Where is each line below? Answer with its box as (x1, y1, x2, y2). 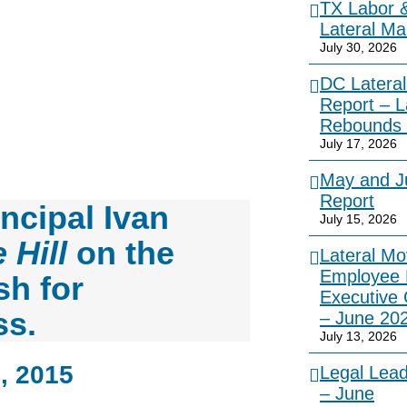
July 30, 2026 (320, 40, 397, 55)
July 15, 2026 (320, 212, 397, 226)
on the (67, 234, 174, 272)
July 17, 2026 (320, 136, 397, 151)
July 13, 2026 (320, 329, 397, 343)
